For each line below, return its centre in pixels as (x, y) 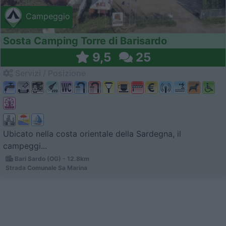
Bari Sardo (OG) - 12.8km (51, 158)
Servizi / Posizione (49, 73)
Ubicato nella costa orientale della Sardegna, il (92, 133)
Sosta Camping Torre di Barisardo (85, 41)
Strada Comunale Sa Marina (46, 167)
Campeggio (47, 16)
